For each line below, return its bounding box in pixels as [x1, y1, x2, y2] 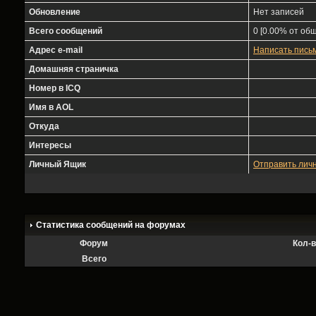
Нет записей [253, 7, 304, 17]
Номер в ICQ [29, 83, 80, 93]
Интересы [29, 140, 71, 150]
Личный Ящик [29, 159, 86, 169]
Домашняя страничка [29, 64, 119, 74]
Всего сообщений [29, 26, 102, 36]
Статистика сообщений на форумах [36, 220, 186, 230]
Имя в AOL [29, 102, 73, 112]
